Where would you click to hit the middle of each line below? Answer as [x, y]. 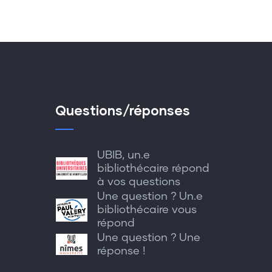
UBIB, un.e [124, 155]
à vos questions [139, 182]
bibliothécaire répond [153, 168]
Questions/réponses [123, 110]
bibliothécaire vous [147, 210]
